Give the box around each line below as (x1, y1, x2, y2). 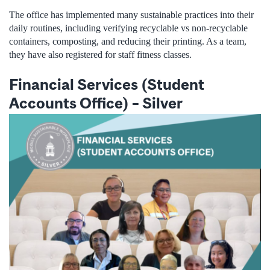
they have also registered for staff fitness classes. (9, 49, 192, 60)
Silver (142, 94, 183, 112)
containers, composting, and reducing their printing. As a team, (9, 36, 246, 46)
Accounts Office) (9, 94, 132, 112)
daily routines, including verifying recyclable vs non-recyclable (9, 22, 248, 33)
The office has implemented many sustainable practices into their (9, 9, 254, 20)
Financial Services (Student (9, 75, 204, 93)
